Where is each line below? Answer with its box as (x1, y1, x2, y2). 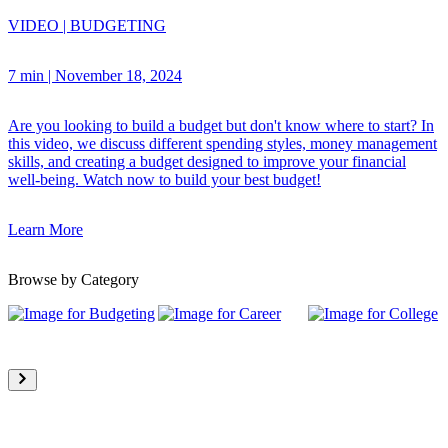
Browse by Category (8, 271, 139, 289)
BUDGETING (70, 17, 166, 35)
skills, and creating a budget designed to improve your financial (8, 153, 406, 171)
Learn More (8, 221, 83, 239)
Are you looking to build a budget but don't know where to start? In (8, 117, 434, 135)
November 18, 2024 (55, 67, 182, 85)
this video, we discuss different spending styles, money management (8, 135, 437, 153)
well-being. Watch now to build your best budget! (8, 171, 321, 189)
